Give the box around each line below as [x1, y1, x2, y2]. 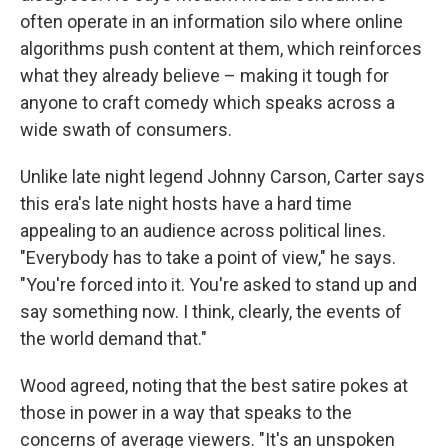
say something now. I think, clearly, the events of [20, 300, 402, 322]
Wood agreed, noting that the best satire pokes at [20, 374, 408, 396]
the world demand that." [20, 327, 207, 349]
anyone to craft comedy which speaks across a [20, 91, 395, 113]
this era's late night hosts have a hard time [20, 192, 352, 214]
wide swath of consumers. [20, 118, 232, 140]
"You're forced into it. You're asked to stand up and [20, 273, 417, 295]
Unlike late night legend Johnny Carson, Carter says [20, 165, 425, 187]
